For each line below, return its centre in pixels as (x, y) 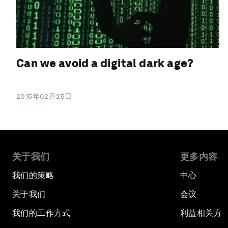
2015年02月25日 (44, 96)
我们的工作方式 (41, 213)
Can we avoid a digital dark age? (105, 63)
